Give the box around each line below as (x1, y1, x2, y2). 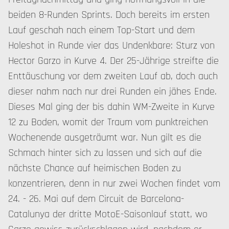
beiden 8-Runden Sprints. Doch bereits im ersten (8, 8, 210, 21)
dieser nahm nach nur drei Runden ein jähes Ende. (8, 85, 217, 98)
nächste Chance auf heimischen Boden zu (8, 162, 181, 175)
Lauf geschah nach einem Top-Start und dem (8, 24, 195, 37)
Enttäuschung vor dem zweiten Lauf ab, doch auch (8, 70, 218, 83)
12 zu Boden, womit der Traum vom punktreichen (8, 116, 208, 129)
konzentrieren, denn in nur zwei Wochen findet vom (8, 177, 220, 190)
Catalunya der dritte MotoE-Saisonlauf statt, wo (8, 208, 208, 221)
